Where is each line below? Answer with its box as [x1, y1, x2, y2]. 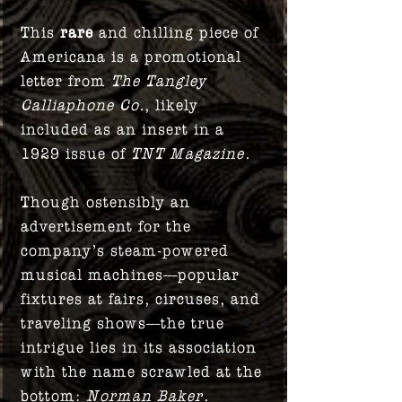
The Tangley [111, 70, 206, 90]
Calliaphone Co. [21, 94, 144, 114]
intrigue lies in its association [21, 336, 257, 356]
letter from [21, 70, 111, 90]
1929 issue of [21, 143, 131, 162]
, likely [144, 94, 198, 114]
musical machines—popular [21, 264, 240, 284]
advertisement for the [21, 215, 191, 235]
